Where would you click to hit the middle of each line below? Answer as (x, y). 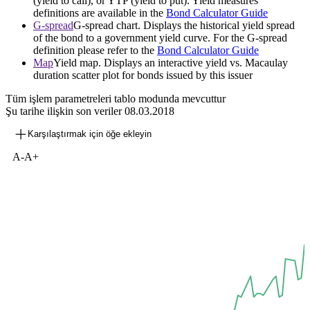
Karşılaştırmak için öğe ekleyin (90, 134)
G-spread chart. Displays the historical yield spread (184, 26)
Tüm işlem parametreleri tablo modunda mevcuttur (116, 99)
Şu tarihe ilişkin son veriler (65, 111)
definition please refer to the (95, 51)
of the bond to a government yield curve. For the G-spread (160, 38)
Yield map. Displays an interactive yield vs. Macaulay (171, 63)
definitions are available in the (100, 13)
